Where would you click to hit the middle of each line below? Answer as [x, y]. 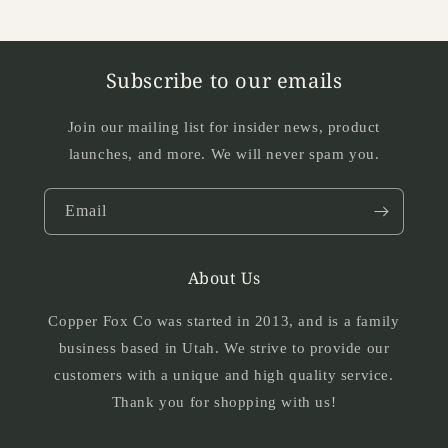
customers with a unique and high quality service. [224, 375]
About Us [224, 278]
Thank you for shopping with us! [224, 402]
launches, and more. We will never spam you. [224, 154]
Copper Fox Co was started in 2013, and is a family [224, 321]
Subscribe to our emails [224, 80]
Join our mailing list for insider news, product [224, 127]
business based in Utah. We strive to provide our [224, 348]
